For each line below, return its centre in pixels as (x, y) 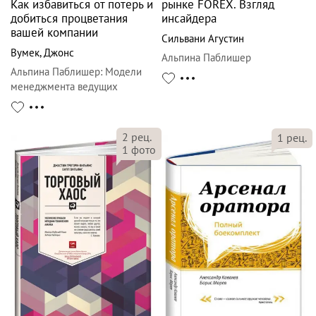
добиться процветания (69, 18)
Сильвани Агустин (203, 38)
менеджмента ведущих (64, 86)
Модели (123, 71)
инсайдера (189, 18)
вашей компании (54, 32)
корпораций (38, 101)
